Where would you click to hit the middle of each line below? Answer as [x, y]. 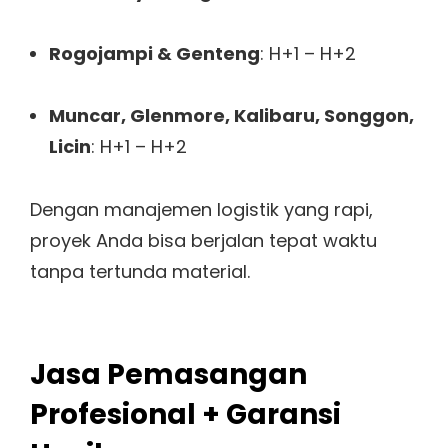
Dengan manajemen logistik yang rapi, [201, 209]
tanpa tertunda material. [140, 271]
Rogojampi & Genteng [154, 53]
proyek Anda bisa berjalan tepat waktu [203, 240]
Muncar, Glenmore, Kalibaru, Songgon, [231, 116]
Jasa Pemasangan [168, 375]
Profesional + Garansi [185, 415]
